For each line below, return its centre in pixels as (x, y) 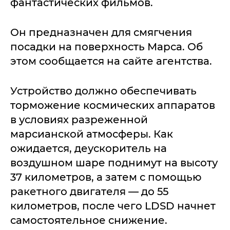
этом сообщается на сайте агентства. (111, 61)
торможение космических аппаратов (113, 105)
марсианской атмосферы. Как (92, 134)
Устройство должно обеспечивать (103, 91)
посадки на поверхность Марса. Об (107, 47)
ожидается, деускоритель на (89, 148)
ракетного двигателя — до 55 (89, 191)
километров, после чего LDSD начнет (113, 206)
